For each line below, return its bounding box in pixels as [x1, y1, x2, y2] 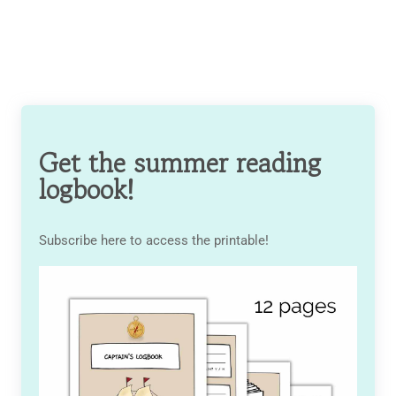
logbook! [39, 170, 134, 209]
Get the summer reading [39, 143, 321, 183]
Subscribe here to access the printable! [39, 232, 269, 249]
